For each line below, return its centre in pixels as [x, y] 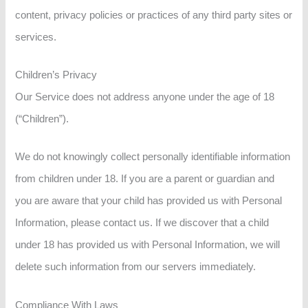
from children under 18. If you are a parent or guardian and [145, 179]
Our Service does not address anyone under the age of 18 [145, 97]
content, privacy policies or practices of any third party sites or [154, 15]
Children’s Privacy [56, 75]
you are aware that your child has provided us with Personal [149, 201]
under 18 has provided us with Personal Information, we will [148, 245]
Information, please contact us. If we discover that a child [142, 223]
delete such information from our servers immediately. [136, 267]
